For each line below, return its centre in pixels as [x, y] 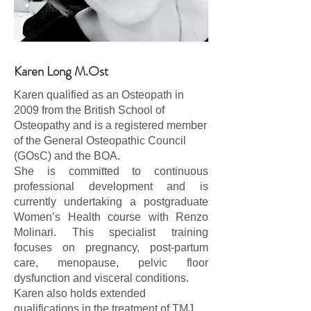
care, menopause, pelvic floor [111, 263]
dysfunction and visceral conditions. [101, 278]
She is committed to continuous [111, 171]
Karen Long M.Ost [61, 71]
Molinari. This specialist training [111, 232]
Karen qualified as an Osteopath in [99, 95]
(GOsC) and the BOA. [67, 156]
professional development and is [111, 186]
